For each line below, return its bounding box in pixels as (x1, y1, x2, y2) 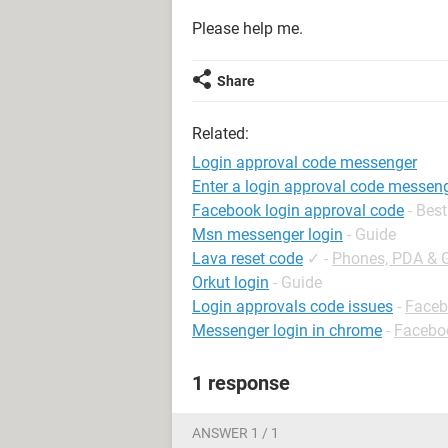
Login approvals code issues (192, 297, 393, 316)
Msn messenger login (192, 225, 343, 244)
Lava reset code (192, 249, 303, 268)
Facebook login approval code (192, 201, 404, 220)
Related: (192, 124, 249, 143)
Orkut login (192, 273, 269, 292)
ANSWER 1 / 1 (192, 425, 279, 441)
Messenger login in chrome (192, 321, 382, 340)
